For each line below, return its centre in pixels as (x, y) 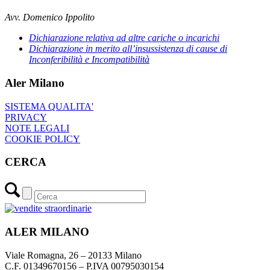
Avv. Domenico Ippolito (50, 17)
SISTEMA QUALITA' (49, 106)
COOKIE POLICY (42, 139)
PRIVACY (26, 117)
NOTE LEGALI (37, 128)
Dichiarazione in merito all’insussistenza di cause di (128, 49)
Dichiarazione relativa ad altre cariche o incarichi (124, 38)
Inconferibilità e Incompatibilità (89, 60)
